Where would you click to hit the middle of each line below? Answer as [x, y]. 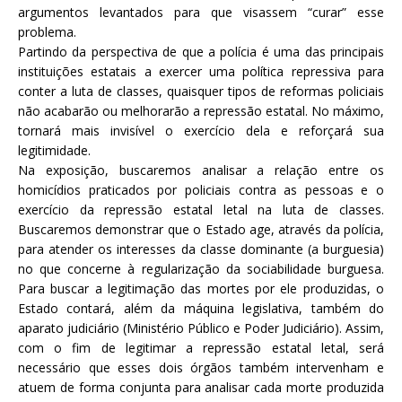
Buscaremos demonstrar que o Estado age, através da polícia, [201, 230]
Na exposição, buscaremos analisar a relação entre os [201, 170]
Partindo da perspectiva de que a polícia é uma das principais [201, 52]
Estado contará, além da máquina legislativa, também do [201, 309]
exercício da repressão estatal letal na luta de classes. [201, 210]
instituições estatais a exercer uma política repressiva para [201, 72]
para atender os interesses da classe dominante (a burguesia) [201, 249]
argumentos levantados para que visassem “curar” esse [201, 13]
